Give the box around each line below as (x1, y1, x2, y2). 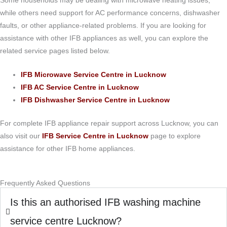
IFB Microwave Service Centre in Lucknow (21, 71, 167, 79)
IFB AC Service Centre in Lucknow (21, 84, 139, 92)
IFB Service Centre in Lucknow (42, 132, 148, 140)
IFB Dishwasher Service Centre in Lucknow (21, 96, 170, 104)
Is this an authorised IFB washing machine (10, 196, 201, 208)
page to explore (148, 132, 201, 140)
